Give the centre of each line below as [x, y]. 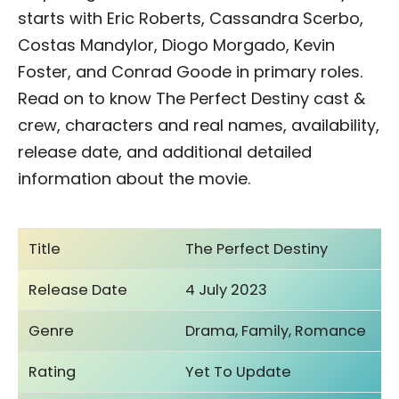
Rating [53, 371]
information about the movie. [136, 178]
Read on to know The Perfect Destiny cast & [191, 98]
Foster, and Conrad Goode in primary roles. [190, 71]
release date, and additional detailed [165, 151]
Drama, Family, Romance [276, 330]
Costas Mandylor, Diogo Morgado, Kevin [176, 45]
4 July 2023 [227, 289]
